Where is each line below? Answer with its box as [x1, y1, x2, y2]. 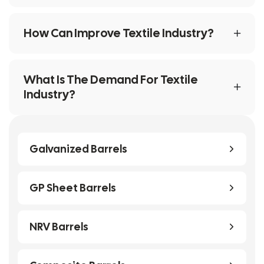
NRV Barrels [29, 219, 88, 233]
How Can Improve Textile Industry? [24, 25, 214, 41]
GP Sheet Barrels [29, 180, 116, 194]
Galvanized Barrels [29, 141, 127, 156]
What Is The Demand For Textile [24, 71, 198, 87]
